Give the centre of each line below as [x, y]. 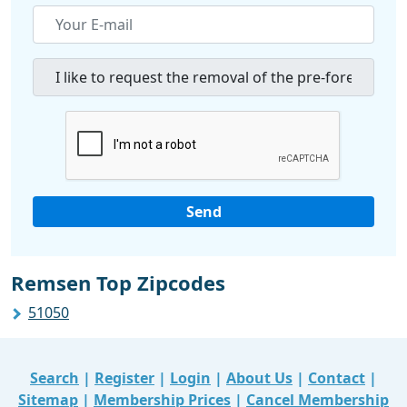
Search [55, 378]
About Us [259, 378]
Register [124, 378]
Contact [337, 378]
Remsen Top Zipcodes [118, 283]
